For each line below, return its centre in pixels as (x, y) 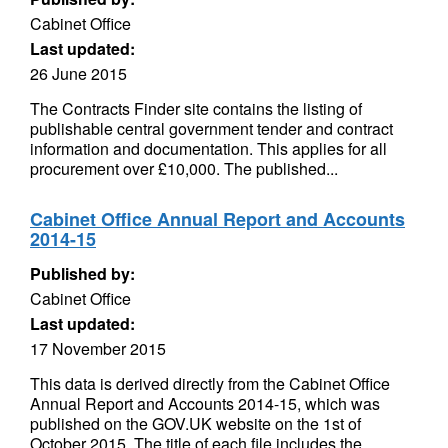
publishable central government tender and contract (211, 128)
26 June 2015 (78, 73)
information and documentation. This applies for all (208, 148)
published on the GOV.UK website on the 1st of (195, 423)
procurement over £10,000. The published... (184, 168)
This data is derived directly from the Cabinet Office (210, 383)
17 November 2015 (98, 348)
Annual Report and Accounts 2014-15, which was (205, 403)
